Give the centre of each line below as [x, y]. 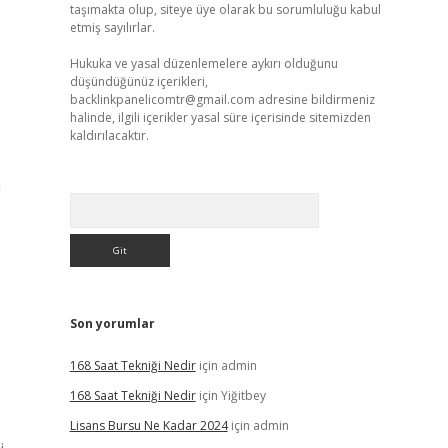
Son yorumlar [112, 323]
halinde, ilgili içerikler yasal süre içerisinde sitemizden [220, 117]
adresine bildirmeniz [314, 99]
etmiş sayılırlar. [112, 27]
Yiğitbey [243, 395]
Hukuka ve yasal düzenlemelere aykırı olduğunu [203, 63]
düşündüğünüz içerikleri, [138, 81]
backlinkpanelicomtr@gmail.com [162, 99]
